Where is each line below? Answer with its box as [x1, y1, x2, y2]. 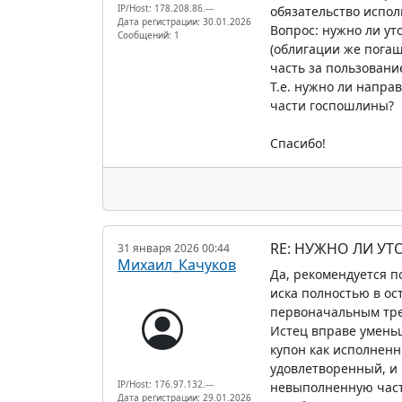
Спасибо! [269, 134, 326, 152]
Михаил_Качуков [118, 254, 236, 275]
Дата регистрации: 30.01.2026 [118, 14, 251, 28]
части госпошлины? [269, 96, 394, 114]
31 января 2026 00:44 [118, 240, 230, 256]
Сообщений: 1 [118, 28, 179, 41]
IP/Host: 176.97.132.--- [118, 377, 214, 390]
